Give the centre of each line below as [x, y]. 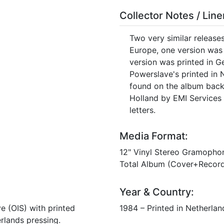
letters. [142, 110]
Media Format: [154, 136]
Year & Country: [157, 192]
